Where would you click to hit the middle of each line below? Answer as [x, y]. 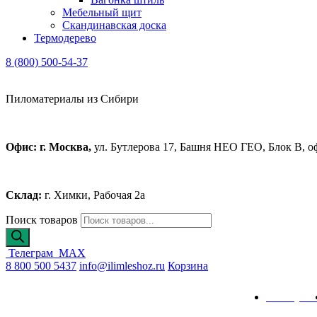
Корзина [188, 266]
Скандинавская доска [114, 25]
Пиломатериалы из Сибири [72, 99]
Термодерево [65, 38]
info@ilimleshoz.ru [122, 266]
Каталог [27, 286]
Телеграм [31, 253]
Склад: [25, 195]
